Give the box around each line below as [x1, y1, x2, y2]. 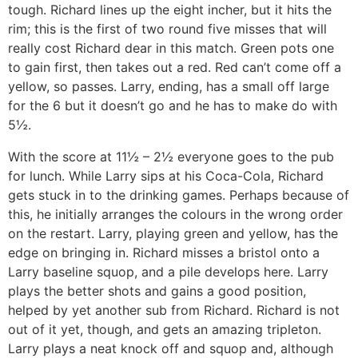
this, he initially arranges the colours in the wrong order [8, 205, 343, 222]
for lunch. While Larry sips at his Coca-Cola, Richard [8, 167, 324, 184]
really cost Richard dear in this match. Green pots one [8, 39, 334, 56]
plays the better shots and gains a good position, [8, 282, 306, 299]
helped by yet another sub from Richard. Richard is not [8, 301, 340, 318]
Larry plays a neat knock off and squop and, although [8, 340, 333, 356]
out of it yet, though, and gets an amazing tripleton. [8, 320, 321, 337]
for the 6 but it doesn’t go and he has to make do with [8, 97, 337, 113]
